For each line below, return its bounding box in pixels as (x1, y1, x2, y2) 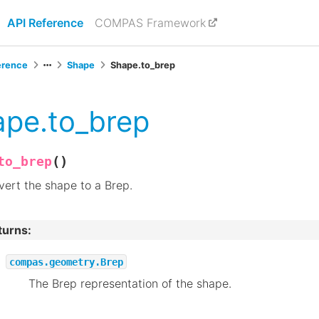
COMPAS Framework (95, 16, 206, 30)
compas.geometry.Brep (9, 256, 123, 268)
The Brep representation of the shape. (28, 276, 231, 291)
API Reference (7, 16, 83, 30)
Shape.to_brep (110, 60, 175, 70)
